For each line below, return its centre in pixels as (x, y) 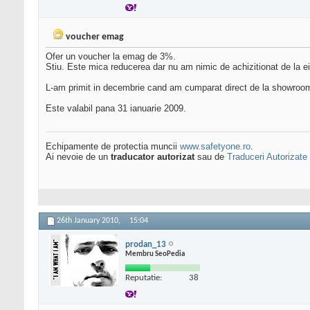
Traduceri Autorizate (267, 157)
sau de (211, 157)
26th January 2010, (90, 221)
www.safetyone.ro (215, 147)
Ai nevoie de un (78, 157)
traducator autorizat (153, 157)
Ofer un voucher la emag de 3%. (111, 57)
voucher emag (95, 37)
